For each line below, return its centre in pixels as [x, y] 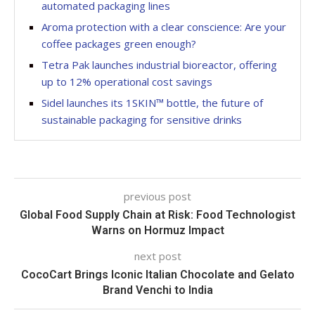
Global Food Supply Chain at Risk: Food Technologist [157, 215]
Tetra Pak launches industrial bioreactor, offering [159, 65]
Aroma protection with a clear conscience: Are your [164, 27]
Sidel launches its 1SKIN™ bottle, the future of [152, 103]
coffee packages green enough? [119, 44]
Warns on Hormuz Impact [157, 230]
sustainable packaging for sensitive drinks [142, 120]
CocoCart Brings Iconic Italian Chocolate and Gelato [157, 275]
